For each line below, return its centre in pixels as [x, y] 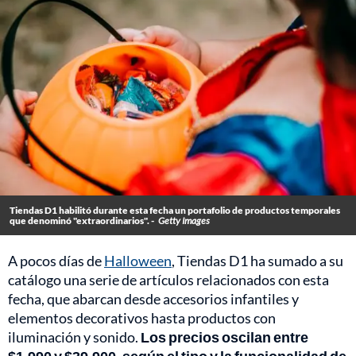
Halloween [138, 261]
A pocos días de [56, 261]
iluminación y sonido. [74, 337]
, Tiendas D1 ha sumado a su [257, 261]
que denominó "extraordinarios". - [82, 221]
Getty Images [184, 221]
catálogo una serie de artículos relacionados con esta [168, 280]
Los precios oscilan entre [224, 337]
